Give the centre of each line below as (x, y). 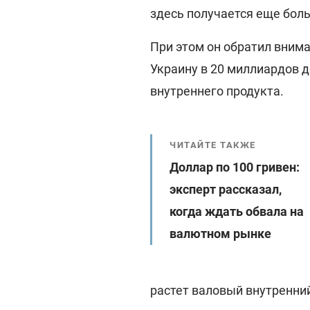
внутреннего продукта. (217, 91)
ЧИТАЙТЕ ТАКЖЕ (213, 145)
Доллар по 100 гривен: (235, 167)
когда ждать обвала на (237, 211)
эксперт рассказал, (226, 189)
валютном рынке (220, 234)
